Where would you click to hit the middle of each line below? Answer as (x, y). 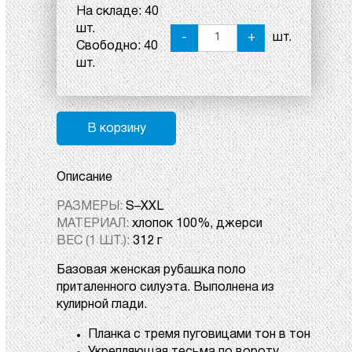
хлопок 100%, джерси (197, 224)
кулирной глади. (102, 305)
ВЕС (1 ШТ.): (95, 241)
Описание (84, 178)
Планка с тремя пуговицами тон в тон (199, 335)
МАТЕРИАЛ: (94, 224)
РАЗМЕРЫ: (91, 207)
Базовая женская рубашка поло (151, 270)
